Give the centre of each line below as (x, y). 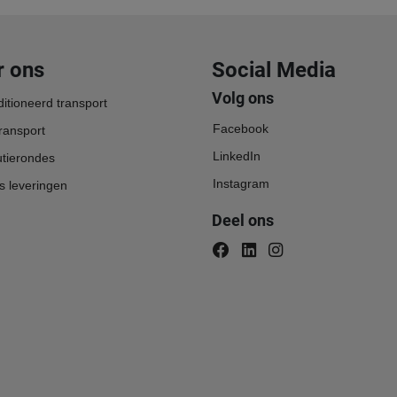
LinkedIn (236, 156)
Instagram (241, 183)
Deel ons (242, 220)
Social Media (273, 70)
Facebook (240, 128)
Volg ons (242, 98)
